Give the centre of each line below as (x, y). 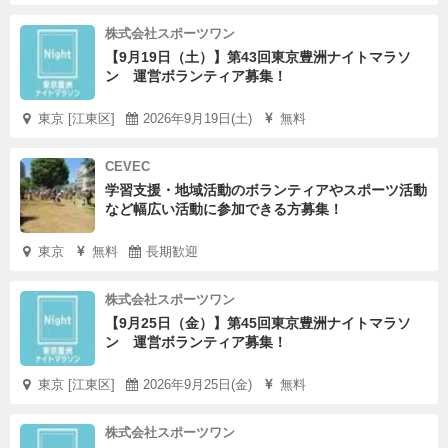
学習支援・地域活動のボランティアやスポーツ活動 (266, 190)
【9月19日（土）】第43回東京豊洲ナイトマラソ (258, 57)
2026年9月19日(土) (197, 119)
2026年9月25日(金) (197, 385)
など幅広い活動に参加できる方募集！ (224, 209)
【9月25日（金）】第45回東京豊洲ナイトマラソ (258, 323)
